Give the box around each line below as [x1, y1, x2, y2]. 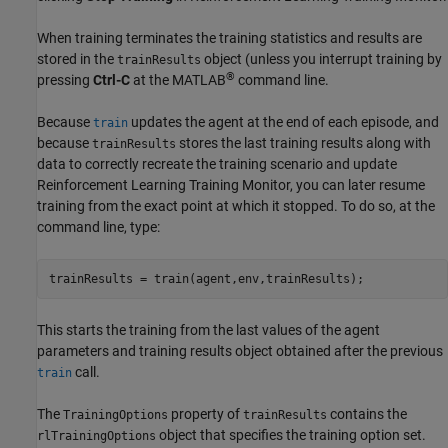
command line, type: [37, 219, 160, 236]
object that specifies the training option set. [156, 427, 426, 444]
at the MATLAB [130, 72, 226, 89]
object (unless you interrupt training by [201, 51, 442, 68]
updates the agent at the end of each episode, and [128, 114, 439, 131]
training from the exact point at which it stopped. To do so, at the [37, 198, 435, 215]
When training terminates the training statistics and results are [37, 30, 422, 47]
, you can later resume [290, 177, 425, 194]
